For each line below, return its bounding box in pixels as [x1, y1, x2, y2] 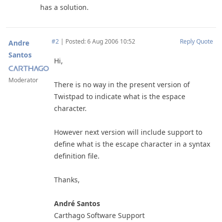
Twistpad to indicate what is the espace [54, 92, 185, 101]
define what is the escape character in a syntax [54, 139, 210, 149]
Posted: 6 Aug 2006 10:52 [64, 37, 135, 46]
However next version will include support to [54, 127, 202, 137]
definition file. [54, 151, 100, 161]
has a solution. [40, 2, 89, 12]
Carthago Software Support [54, 211, 145, 220]
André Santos [54, 199, 100, 208]
